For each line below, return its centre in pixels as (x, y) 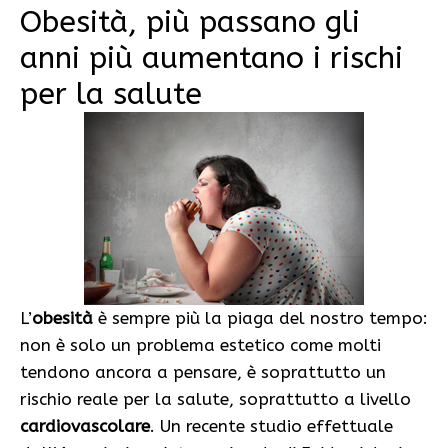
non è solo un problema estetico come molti (200, 345)
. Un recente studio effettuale (271, 426)
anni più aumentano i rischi (211, 58)
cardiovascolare (85, 426)
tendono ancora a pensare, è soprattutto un (203, 372)
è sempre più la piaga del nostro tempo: (260, 318)
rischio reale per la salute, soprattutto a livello (215, 399)
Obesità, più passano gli (190, 22)
